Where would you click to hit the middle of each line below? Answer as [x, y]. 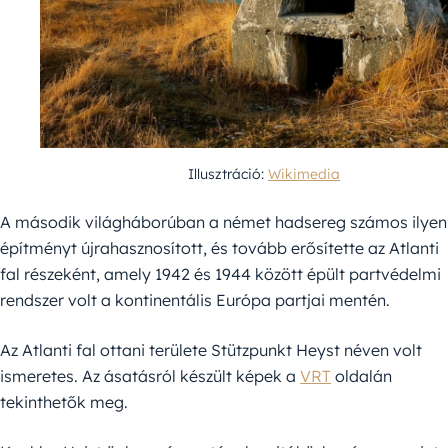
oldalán [361, 376]
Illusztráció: [228, 174]
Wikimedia [304, 174]
